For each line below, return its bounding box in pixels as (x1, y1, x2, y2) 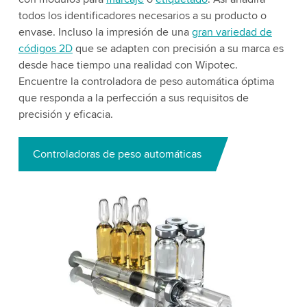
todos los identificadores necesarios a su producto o (18, 8, 267, 23)
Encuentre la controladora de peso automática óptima (18, 74, 274, 88)
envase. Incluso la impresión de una (18, 25, 192, 39)
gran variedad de (191, 25, 272, 39)
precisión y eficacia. (18, 107, 113, 121)
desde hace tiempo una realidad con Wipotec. (18, 58, 238, 72)
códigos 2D (18, 41, 73, 56)
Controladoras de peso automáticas (32, 147, 201, 161)
